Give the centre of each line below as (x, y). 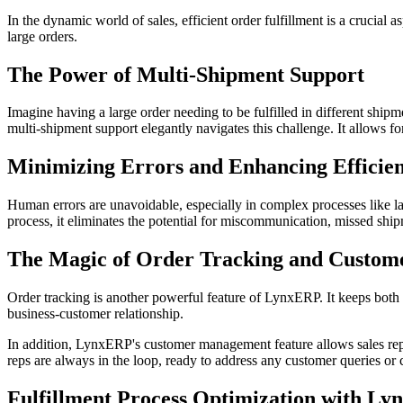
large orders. (42, 36)
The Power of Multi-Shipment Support (186, 74)
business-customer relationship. (95, 314)
